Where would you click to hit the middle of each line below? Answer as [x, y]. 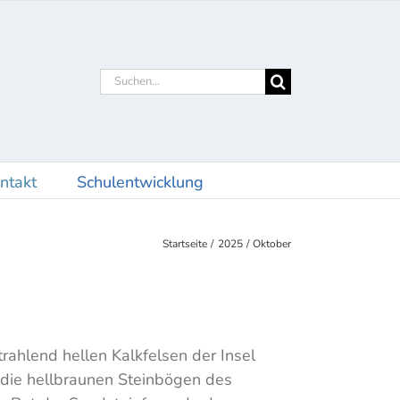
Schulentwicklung [140, 182]
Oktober [272, 244]
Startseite [185, 244]
